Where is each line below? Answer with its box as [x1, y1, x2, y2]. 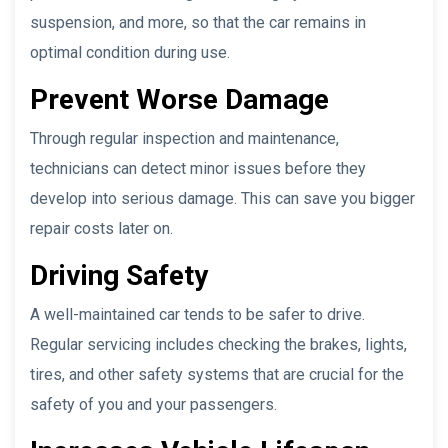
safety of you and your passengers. [30, 394, 277, 414]
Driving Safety [30, 258, 208, 292]
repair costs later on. [30, 218, 173, 238]
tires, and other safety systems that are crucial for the [30, 364, 404, 384]
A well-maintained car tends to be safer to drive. [30, 304, 365, 324]
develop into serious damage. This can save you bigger [30, 188, 415, 208]
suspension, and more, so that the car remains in [30, 12, 366, 32]
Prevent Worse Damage [30, 82, 329, 116]
